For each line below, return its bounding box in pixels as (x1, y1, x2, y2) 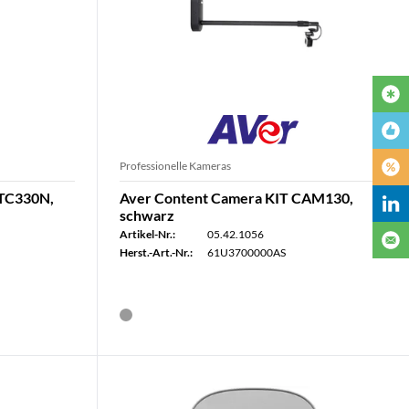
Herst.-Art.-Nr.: (119, 246, 193, 259)
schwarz (119, 206, 174, 224)
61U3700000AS (206, 246, 286, 259)
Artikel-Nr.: (119, 227, 175, 241)
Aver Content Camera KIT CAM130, (119, 189, 353, 206)
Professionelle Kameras (119, 159, 231, 173)
